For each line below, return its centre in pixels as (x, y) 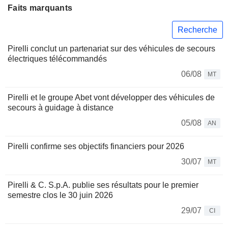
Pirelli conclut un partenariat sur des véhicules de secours (111, 49)
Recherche (197, 30)
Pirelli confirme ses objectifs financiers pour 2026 (96, 147)
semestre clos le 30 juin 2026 (60, 195)
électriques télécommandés (57, 59)
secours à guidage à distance (61, 108)
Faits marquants (40, 8)
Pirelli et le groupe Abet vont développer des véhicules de (111, 98)
